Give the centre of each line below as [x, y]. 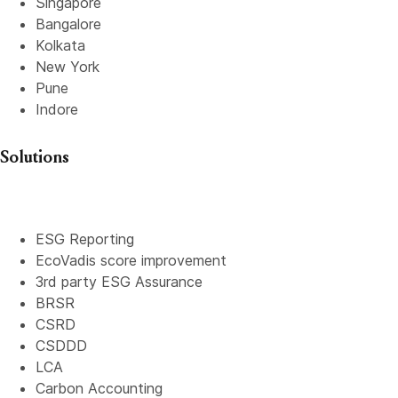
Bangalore [68, 24]
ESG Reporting [85, 239]
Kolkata [60, 45]
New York [68, 67]
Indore [57, 109]
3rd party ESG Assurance [119, 282]
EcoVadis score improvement [131, 260]
